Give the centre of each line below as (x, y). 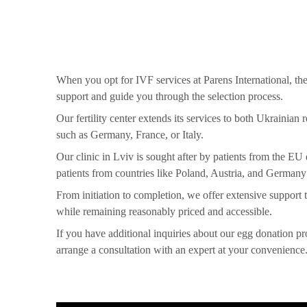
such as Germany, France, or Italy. (130, 135)
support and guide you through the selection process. (170, 96)
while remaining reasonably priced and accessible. (164, 211)
